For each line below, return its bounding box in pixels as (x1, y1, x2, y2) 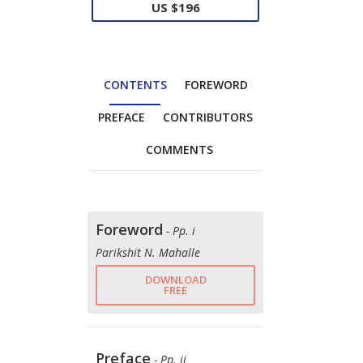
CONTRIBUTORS (163, 109, 253, 125)
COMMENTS (146, 141, 213, 157)
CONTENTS (103, 76, 167, 92)
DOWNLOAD (144, 271, 207, 287)
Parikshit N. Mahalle (96, 244, 200, 260)
